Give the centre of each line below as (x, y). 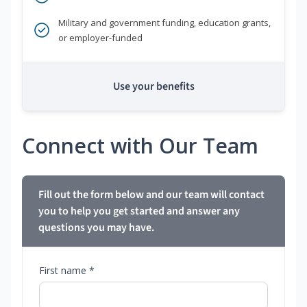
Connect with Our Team (140, 146)
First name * (67, 271)
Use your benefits (153, 87)
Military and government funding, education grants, (164, 23)
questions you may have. (96, 228)
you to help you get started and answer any (139, 211)
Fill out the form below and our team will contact (151, 195)
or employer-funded (100, 38)
